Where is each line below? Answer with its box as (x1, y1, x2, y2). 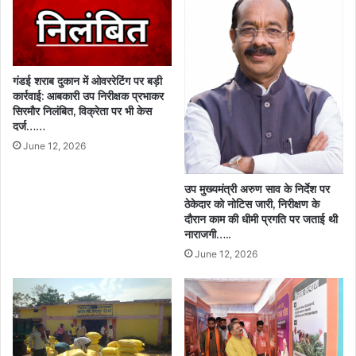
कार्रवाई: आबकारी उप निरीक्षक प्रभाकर (13, 89, 164, 104)
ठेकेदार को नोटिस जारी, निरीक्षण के (184, 196, 319, 211)
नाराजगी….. (184, 226, 230, 242)
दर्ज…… (13, 119, 45, 134)
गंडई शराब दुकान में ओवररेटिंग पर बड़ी (13, 74, 162, 89)
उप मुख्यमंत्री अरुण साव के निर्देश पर (184, 181, 330, 196)
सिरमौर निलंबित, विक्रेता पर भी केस (13, 104, 152, 119)
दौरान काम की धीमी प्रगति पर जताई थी (184, 211, 338, 226)
